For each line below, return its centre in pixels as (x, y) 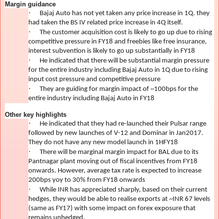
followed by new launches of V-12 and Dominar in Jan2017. (116, 133)
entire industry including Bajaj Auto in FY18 (91, 98)
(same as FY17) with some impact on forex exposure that (112, 208)
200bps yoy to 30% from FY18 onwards (87, 180)
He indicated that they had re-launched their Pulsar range (123, 124)
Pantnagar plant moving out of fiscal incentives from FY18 (113, 161)
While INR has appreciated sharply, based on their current (123, 190)
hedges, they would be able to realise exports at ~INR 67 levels (119, 199)
